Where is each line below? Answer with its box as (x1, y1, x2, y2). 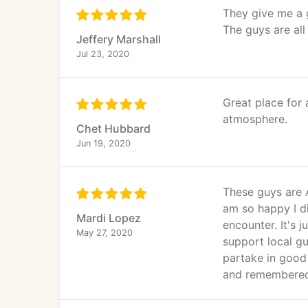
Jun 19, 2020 (76, 138, 131, 148)
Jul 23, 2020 (76, 49, 129, 59)
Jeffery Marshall (76, 32, 161, 46)
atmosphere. (223, 112, 287, 126)
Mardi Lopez (76, 211, 141, 225)
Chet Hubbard (76, 122, 151, 135)
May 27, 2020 (76, 228, 133, 238)
